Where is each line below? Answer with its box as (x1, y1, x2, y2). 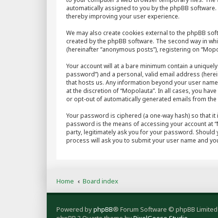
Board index (83, 177, 118, 185)
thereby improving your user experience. (66, 12, 180, 20)
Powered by (56, 205, 93, 214)
